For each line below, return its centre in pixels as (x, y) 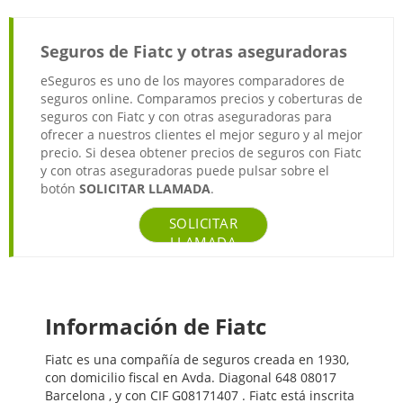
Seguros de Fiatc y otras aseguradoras (194, 52)
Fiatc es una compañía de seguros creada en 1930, (197, 360)
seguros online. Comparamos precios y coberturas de (201, 99)
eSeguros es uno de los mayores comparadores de (193, 81)
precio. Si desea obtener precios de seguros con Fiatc (201, 153)
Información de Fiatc (156, 327)
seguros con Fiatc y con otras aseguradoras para (186, 117)
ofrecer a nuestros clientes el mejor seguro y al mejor (201, 135)
